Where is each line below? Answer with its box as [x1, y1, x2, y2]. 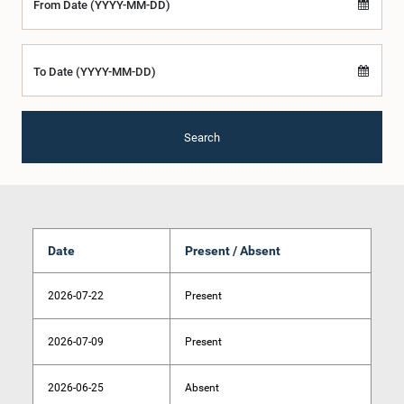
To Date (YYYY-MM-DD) [33, 65, 156, 78]
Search [184, 130, 220, 144]
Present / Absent [185, 243, 280, 258]
